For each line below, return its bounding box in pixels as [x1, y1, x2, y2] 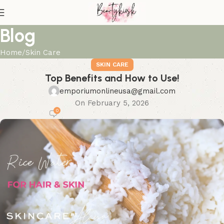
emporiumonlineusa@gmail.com [59, 86, 175, 95]
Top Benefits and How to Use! [44, 72, 179, 84]
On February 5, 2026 [75, 98, 149, 107]
